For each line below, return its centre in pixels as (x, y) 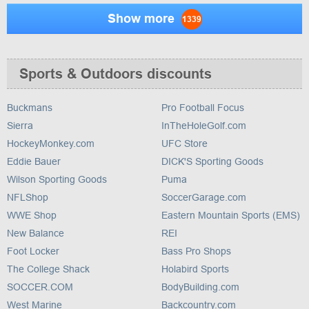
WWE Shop (32, 215)
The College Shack (48, 269)
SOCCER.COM (40, 287)
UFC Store (185, 143)
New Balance (36, 233)
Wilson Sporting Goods (57, 179)
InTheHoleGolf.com (204, 126)
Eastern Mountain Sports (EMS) (231, 215)
